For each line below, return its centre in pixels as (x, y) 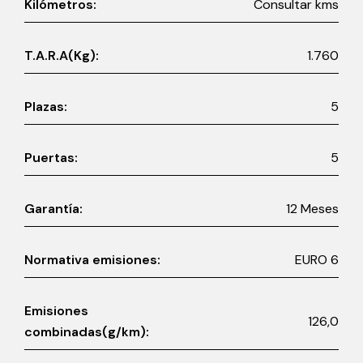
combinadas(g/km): (87, 332)
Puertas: (51, 158)
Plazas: (46, 107)
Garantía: (53, 209)
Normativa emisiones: (92, 260)
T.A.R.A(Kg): (62, 56)
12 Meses (320, 209)
